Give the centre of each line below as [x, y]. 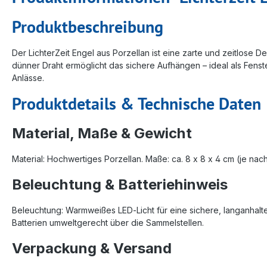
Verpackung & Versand [92, 248]
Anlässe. [28, 77]
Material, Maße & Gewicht [102, 133]
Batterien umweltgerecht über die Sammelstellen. [108, 222]
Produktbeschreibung [88, 26]
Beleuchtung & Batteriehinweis [120, 184]
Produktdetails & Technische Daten [136, 103]
